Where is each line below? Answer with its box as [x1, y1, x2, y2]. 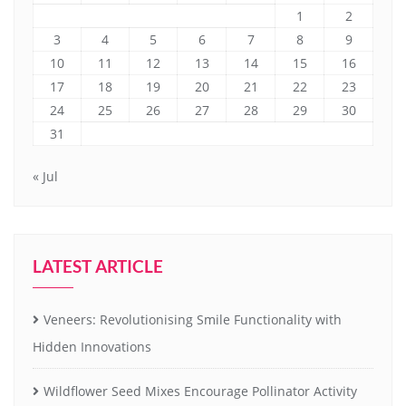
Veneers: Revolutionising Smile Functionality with [43, 311, 342, 329]
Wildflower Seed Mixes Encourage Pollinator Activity [43, 382, 357, 401]
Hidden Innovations [33, 338, 151, 356]
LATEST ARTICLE [33, 256, 163, 277]
